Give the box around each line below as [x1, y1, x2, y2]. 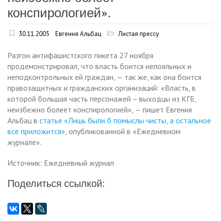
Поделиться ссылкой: [7, 177, 105, 189]
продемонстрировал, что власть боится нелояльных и [7, 61, 191, 71]
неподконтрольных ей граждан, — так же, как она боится [7, 72, 201, 82]
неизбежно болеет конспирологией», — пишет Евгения [7, 104, 192, 114]
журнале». [7, 137, 41, 147]
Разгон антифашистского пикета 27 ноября [7, 50, 153, 60]
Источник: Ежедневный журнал [7, 157, 114, 168]
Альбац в [7, 115, 39, 125]
